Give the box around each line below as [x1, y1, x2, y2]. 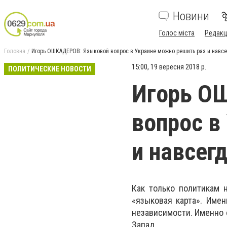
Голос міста [159, 29, 195, 37]
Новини [173, 9, 209, 23]
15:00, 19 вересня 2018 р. [132, 62, 206, 71]
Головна [4, 48, 25, 55]
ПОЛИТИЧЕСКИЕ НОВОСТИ [8, 65, 91, 73]
